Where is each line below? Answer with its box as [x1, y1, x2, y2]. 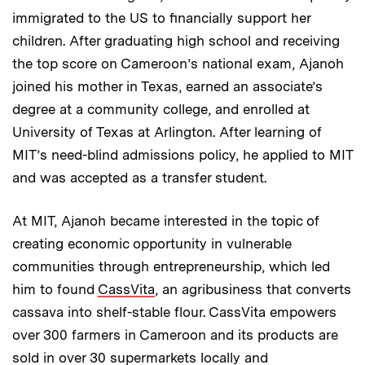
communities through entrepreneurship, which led [12, 257, 330, 275]
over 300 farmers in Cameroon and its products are [12, 326, 338, 343]
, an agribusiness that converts [155, 280, 351, 297]
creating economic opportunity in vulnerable [12, 235, 292, 252]
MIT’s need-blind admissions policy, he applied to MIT [12, 146, 353, 163]
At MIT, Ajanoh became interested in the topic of [12, 212, 319, 229]
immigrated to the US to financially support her [12, 9, 310, 26]
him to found [12, 280, 98, 297]
